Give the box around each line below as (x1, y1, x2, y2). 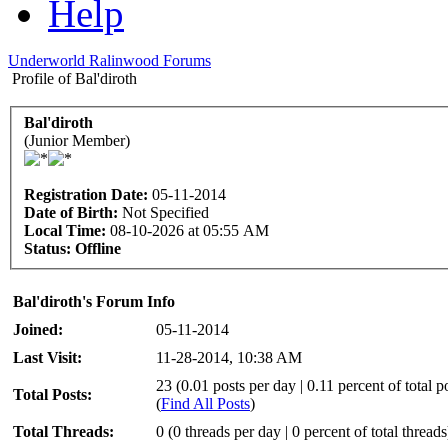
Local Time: (24, 221, 106, 239)
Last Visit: (13, 348, 82, 366)
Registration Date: (24, 185, 148, 203)
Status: (24, 239, 71, 257)
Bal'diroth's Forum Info (13, 292, 175, 310)
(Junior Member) (24, 131, 130, 149)
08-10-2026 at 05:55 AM (106, 221, 269, 239)
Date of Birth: (24, 203, 118, 221)
